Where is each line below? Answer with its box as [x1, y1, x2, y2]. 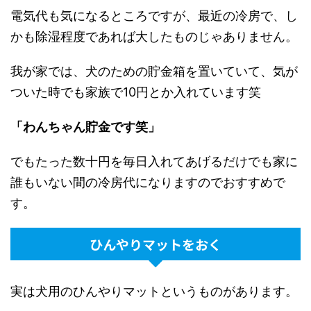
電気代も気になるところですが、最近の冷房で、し [10, 8, 298, 23]
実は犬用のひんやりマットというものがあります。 [10, 283, 298, 299]
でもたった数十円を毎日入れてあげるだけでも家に [10, 153, 298, 169]
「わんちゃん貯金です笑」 [10, 119, 160, 134]
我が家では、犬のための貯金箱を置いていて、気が [10, 63, 298, 78]
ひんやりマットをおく [90, 234, 221, 253]
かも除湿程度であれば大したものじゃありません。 [10, 28, 298, 44]
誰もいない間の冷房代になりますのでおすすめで [10, 174, 285, 190]
